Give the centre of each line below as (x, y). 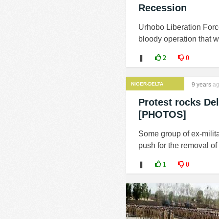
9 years (201, 85)
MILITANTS (144, 93)
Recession (163, 8)
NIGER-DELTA (147, 84)
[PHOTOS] (162, 114)
